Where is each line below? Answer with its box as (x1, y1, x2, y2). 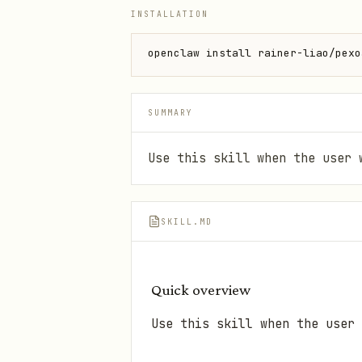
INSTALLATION (131, 9, 208, 19)
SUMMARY (148, 107, 193, 118)
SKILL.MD (161, 216, 213, 227)
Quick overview (151, 281, 250, 298)
